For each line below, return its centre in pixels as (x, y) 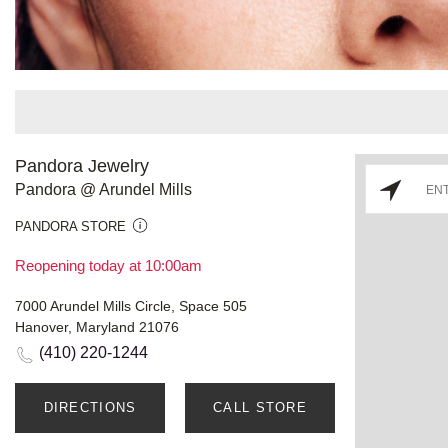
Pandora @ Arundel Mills (103, 189)
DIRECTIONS (90, 407)
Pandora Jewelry (82, 165)
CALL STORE (260, 407)
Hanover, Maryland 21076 (97, 326)
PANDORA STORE (70, 226)
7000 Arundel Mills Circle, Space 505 (131, 305)
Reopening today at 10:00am (108, 265)
